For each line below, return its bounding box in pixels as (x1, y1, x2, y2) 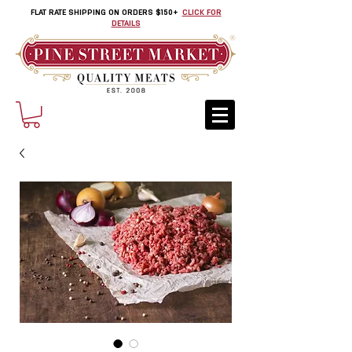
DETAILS (111, 20, 141, 28)
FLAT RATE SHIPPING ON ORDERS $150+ (30, 9, 178, 17)
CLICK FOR (181, 9, 222, 17)
